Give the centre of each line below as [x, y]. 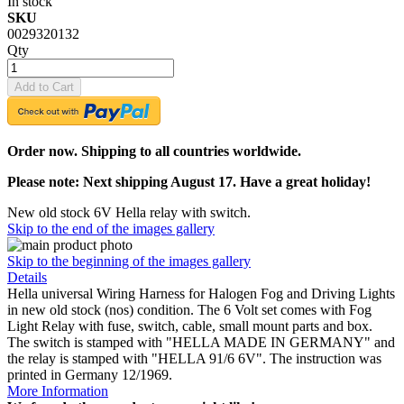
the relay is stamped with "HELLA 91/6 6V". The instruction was [194, 358]
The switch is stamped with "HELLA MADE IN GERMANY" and [201, 342]
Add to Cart [44, 87]
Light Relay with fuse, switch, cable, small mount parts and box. [190, 326]
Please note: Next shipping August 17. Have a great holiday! [189, 181]
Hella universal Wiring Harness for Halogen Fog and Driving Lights [201, 293]
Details [27, 277]
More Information [58, 390]
